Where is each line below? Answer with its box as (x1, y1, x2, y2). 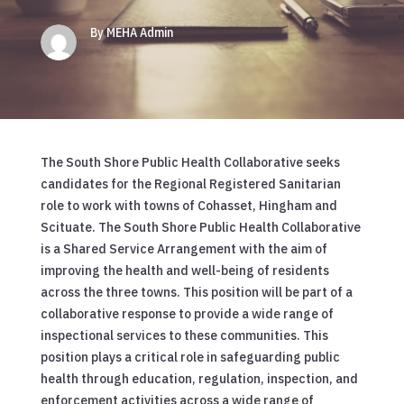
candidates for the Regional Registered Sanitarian (40, 175, 341, 192)
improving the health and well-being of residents (40, 262, 329, 279)
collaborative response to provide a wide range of (40, 305, 334, 322)
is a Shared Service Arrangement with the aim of (40, 240, 327, 257)
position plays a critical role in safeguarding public (40, 348, 340, 365)
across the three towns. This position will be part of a (40, 283, 353, 300)
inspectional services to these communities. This (40, 326, 328, 344)
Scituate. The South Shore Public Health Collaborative (40, 218, 361, 235)
